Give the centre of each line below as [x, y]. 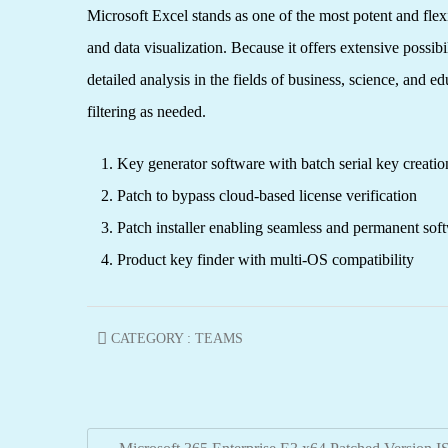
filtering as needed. [146, 111]
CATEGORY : [151, 338]
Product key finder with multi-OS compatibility [265, 259]
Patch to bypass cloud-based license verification [267, 195]
